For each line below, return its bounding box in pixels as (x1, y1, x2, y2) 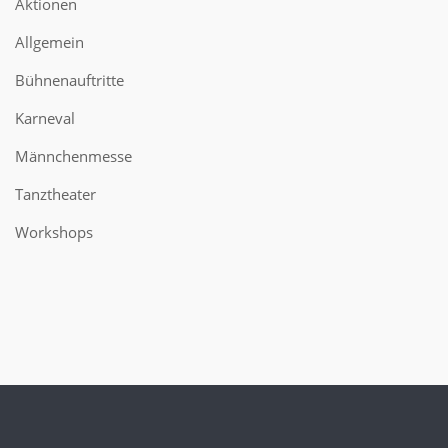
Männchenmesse (15, 146, 132, 166)
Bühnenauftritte (15, 70, 124, 90)
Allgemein (15, 32, 84, 52)
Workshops (15, 222, 93, 242)
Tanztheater (15, 184, 96, 204)
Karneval (15, 108, 75, 128)
